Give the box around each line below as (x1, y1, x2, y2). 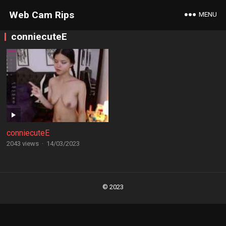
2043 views (6, 140, 39, 147)
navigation (4, 182, 44, 192)
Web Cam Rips (9, 9, 74, 21)
